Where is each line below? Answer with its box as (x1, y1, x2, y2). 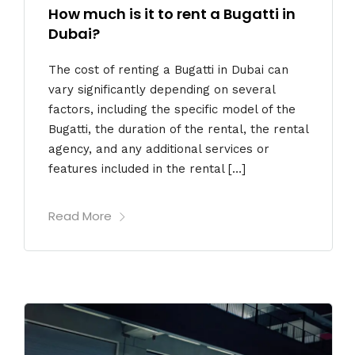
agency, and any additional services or (48, 141, 269, 156)
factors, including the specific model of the (48, 101, 296, 116)
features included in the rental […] (48, 161, 246, 176)
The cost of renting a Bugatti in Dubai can (48, 62, 288, 77)
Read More (48, 208, 112, 225)
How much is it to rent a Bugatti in (48, 4, 296, 25)
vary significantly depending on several (48, 82, 275, 97)
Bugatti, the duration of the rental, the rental (48, 121, 308, 136)
